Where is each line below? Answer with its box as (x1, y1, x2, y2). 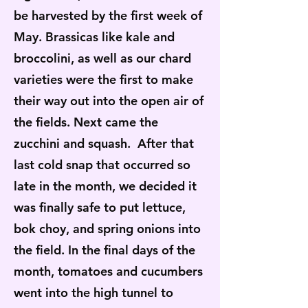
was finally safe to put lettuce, (14, 199, 186, 215)
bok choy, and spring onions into (14, 221, 201, 236)
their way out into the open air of (14, 93, 203, 109)
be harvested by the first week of (14, 8, 202, 23)
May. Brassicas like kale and (14, 29, 175, 45)
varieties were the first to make (14, 71, 193, 87)
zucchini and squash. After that (14, 135, 194, 151)
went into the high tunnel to (14, 285, 173, 300)
